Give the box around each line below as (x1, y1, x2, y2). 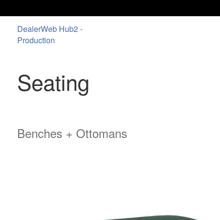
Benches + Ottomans (17, 124, 127, 141)
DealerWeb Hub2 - (17, 23, 82, 34)
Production (17, 34, 55, 46)
